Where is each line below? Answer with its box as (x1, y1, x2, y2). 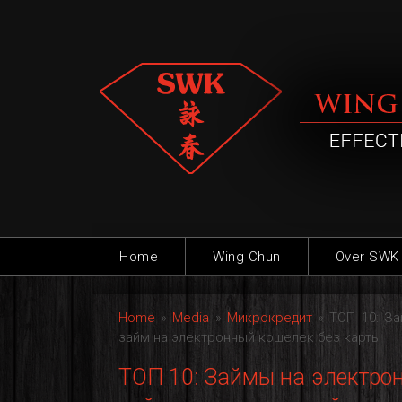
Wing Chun (213, 249, 281, 265)
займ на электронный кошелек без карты (118, 329, 381, 345)
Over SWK (335, 249, 399, 265)
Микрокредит (226, 310, 312, 326)
